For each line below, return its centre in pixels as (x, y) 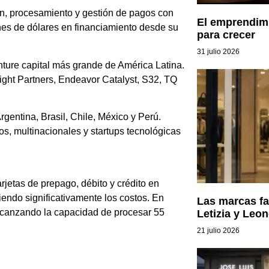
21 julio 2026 (218, 231)
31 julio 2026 (218, 51)
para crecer (226, 35)
